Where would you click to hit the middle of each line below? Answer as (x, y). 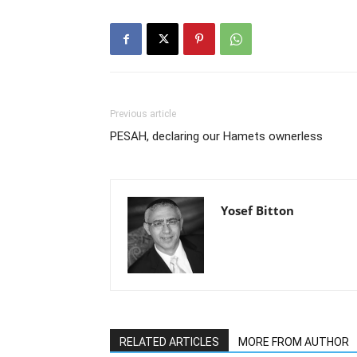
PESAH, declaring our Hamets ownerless (216, 136)
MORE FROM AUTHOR (294, 342)
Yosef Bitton (257, 210)
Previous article (143, 114)
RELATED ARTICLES (169, 342)
